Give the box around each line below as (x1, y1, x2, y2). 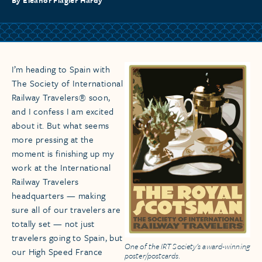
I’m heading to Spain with (12, 63, 110, 76)
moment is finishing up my (12, 147, 114, 160)
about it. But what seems (12, 119, 109, 132)
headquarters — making (12, 189, 106, 202)
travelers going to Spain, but (12, 231, 123, 244)
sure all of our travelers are (12, 203, 121, 216)
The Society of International (12, 77, 123, 90)
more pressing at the (12, 133, 94, 146)
